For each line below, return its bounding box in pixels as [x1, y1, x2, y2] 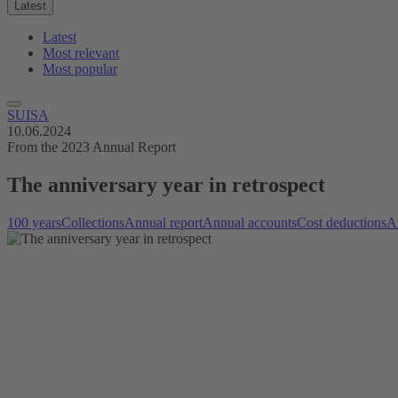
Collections [61, 214, 124, 230]
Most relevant [43, 45, 119, 60]
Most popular [43, 61, 117, 76]
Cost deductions [297, 214, 386, 230]
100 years [7, 214, 61, 230]
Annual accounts [203, 214, 297, 230]
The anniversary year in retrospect [7, 172, 325, 196]
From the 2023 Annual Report [7, 139, 176, 155]
